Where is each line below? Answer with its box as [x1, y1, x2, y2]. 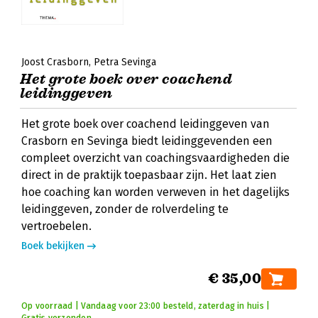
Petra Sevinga [94, 56, 156, 68]
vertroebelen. [21, 219, 92, 233]
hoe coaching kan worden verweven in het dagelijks [21, 185, 290, 199]
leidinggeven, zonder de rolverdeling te [21, 202, 229, 216]
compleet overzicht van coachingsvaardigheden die [21, 151, 290, 165]
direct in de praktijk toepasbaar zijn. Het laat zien [21, 168, 277, 182]
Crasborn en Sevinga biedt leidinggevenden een [21, 134, 273, 148]
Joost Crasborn [21, 56, 89, 68]
